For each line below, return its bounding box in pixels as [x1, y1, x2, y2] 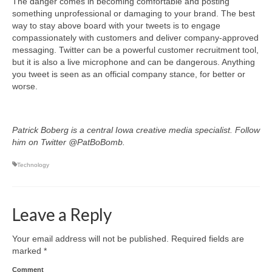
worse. [12, 81, 38, 91]
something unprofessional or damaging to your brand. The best [12, 8, 255, 18]
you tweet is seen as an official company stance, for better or [12, 69, 245, 79]
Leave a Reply [12, 203, 112, 225]
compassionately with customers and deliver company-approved [12, 32, 259, 42]
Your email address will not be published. [12, 233, 169, 243]
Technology [17, 161, 49, 168]
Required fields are [169, 233, 244, 243]
